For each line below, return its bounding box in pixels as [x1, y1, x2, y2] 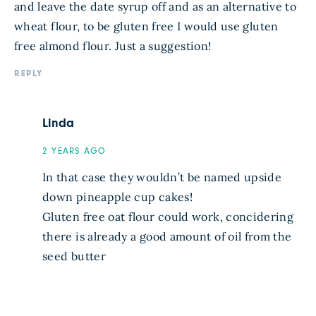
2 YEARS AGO [42, 147, 107, 156]
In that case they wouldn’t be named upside [42, 170, 282, 184]
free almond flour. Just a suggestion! [14, 39, 212, 53]
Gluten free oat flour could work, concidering [42, 209, 294, 224]
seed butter [42, 249, 106, 263]
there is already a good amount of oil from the [42, 229, 292, 243]
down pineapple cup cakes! [42, 190, 193, 204]
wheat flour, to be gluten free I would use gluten [14, 19, 279, 33]
